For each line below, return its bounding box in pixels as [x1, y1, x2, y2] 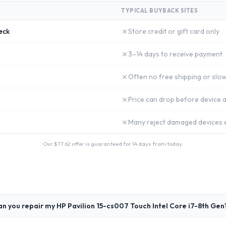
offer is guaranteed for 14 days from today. [71, 140, 183, 147]
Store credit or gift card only [128, 27, 219, 36]
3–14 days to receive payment [128, 49, 222, 59]
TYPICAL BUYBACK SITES [121, 7, 198, 14]
